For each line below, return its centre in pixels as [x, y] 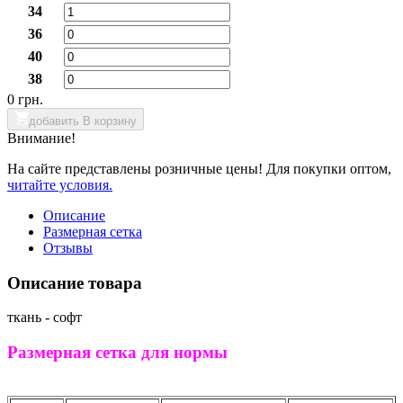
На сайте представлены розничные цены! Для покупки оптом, [199, 168]
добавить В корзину [83, 121]
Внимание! [41, 138]
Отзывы [68, 247]
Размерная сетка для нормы [117, 353]
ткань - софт [45, 318]
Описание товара [75, 282]
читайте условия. [60, 184]
